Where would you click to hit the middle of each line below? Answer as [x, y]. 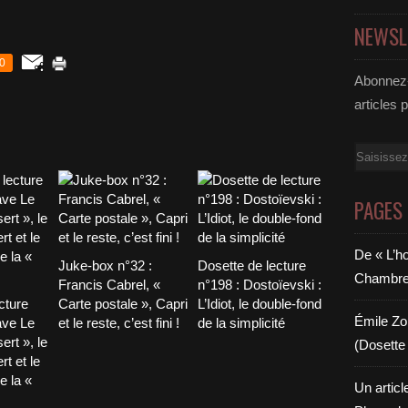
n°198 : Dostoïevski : [259, 285]
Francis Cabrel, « [109, 285]
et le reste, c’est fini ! [119, 323]
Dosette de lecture [251, 265]
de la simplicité [241, 323]
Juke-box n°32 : [105, 265]
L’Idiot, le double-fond [259, 304]
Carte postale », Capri [123, 304]
